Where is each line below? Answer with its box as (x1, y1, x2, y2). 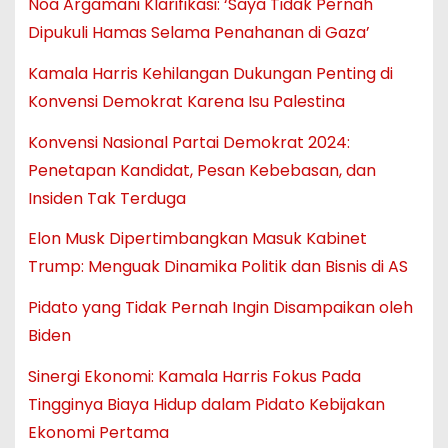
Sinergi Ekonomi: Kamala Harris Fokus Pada (27, 365, 361, 389)
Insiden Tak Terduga (27, 186, 186, 210)
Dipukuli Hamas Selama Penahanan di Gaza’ (27, 21, 370, 45)
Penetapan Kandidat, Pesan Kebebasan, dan (27, 158, 376, 182)
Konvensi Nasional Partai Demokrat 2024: (27, 130, 350, 154)
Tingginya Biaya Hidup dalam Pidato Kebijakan (27, 393, 385, 417)
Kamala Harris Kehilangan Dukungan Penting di (27, 61, 393, 85)
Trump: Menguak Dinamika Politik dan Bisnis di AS (27, 255, 408, 279)
